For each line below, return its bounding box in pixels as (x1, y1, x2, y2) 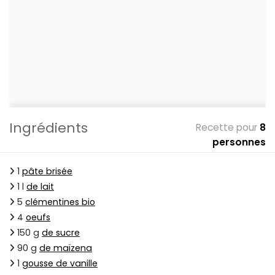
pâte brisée (22, 165, 72, 178)
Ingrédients (9, 118, 88, 138)
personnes (212, 136, 266, 149)
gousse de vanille (22, 257, 98, 270)
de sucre (42, 227, 80, 239)
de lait (26, 180, 54, 193)
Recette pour (196, 121, 257, 134)
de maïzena (39, 242, 92, 255)
